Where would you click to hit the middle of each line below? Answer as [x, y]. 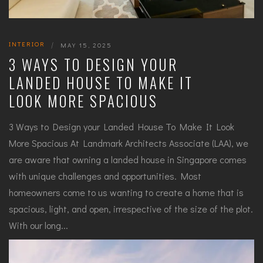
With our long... [38, 225]
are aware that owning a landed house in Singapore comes [128, 160]
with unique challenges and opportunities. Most [105, 176]
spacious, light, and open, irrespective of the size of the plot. [131, 209]
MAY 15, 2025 [86, 45]
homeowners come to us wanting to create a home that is [126, 193]
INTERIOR [27, 44]
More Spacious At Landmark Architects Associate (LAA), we [129, 143]
